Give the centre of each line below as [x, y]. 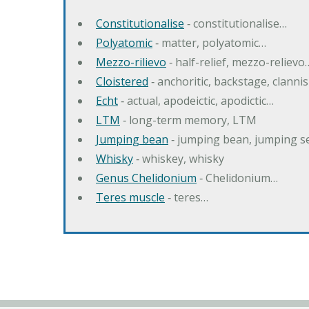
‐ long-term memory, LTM [188, 120]
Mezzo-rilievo [131, 62]
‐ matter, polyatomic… [209, 43]
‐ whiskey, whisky [179, 159]
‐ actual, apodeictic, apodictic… [196, 101]
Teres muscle [130, 197]
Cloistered [122, 81]
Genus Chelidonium [146, 178]
